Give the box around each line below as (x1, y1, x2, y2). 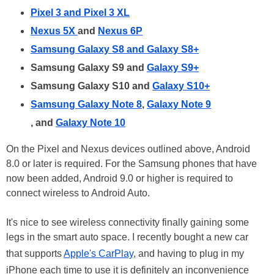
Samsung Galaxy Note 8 (31, 98, 142, 109)
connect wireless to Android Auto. (6, 187, 150, 198)
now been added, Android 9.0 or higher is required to (6, 172, 233, 183)
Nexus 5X (31, 25, 78, 36)
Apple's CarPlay (64, 248, 133, 259)
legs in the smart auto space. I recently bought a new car (6, 231, 248, 242)
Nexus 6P (98, 25, 143, 36)
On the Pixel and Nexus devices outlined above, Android (6, 143, 250, 154)
